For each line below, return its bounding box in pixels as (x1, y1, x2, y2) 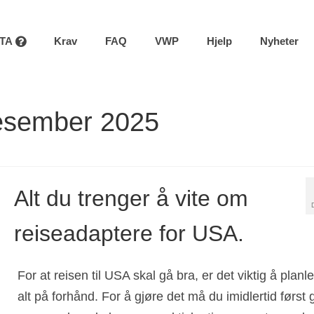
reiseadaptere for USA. (13, 221, 244, 247)
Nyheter (260, 35, 299, 47)
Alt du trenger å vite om (13, 186, 248, 212)
